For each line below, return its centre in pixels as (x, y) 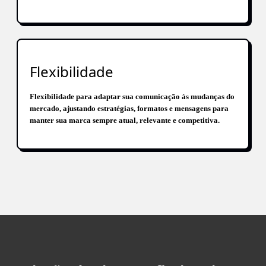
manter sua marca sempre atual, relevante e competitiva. (125, 120)
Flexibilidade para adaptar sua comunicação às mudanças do (132, 96)
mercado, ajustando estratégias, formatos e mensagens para (129, 108)
